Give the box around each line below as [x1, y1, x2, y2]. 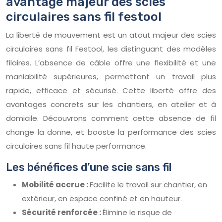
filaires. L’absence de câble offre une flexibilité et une [6, 57, 216, 68]
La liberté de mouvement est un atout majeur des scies [6, 29, 216, 40]
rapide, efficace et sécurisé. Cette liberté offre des [6, 85, 216, 96]
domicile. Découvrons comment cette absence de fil [6, 112, 216, 123]
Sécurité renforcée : [22, 207, 103, 218]
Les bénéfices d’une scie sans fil [6, 160, 171, 174]
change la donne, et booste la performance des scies [6, 126, 216, 137]
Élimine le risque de [103, 207, 172, 218]
